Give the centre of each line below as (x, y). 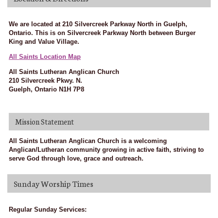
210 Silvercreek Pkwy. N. (45, 81)
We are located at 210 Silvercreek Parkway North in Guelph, (98, 24)
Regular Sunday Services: (48, 209)
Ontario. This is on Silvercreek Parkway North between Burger (102, 33)
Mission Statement (45, 122)
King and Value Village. (44, 42)
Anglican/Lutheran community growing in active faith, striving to (106, 150)
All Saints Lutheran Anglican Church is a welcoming (88, 141)
